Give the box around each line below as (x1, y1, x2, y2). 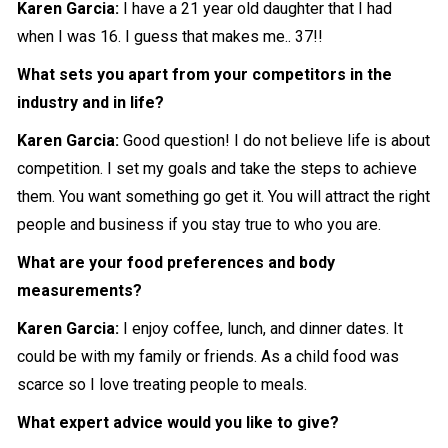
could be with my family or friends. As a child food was (17, 346, 400, 366)
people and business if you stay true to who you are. (17, 214, 382, 234)
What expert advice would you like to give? (17, 412, 340, 432)
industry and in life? (17, 92, 165, 112)
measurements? (17, 280, 143, 300)
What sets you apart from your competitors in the (17, 64, 393, 84)
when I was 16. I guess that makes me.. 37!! (17, 26, 324, 46)
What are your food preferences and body (17, 252, 336, 272)
